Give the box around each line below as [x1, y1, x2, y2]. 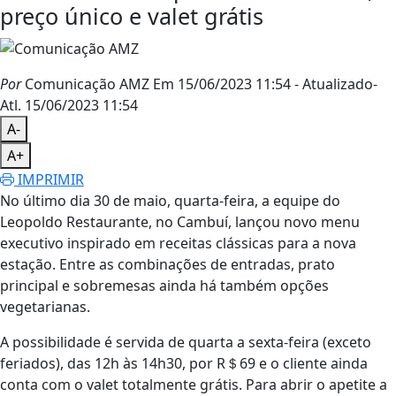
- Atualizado [294, 74, 373, 95]
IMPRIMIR [14, 170, 84, 190]
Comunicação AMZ [21, 74, 149, 95]
